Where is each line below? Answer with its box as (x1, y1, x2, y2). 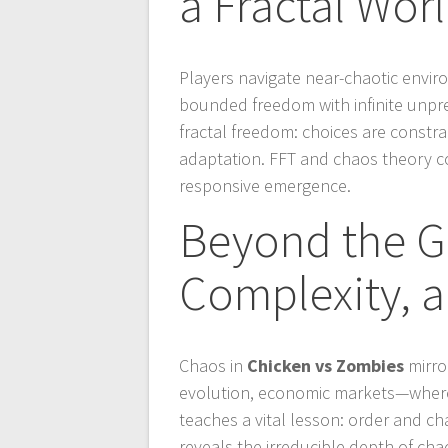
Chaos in (179, 354, 248, 378)
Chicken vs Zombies (247, 354, 405, 378)
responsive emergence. (179, 174, 352, 198)
